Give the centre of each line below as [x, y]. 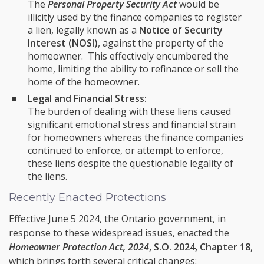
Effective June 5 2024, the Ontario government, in [117, 218]
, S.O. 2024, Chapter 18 [200, 247]
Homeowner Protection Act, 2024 [79, 247]
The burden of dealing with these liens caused [129, 111]
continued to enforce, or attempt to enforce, [126, 150]
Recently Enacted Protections [88, 197]
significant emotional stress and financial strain [132, 124]
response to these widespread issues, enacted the [119, 232]
